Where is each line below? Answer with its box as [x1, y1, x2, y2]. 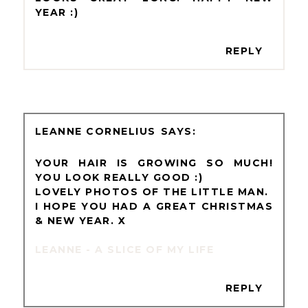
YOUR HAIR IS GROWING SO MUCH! [34, 157, 274, 170]
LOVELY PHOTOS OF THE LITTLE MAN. [34, 186, 269, 199]
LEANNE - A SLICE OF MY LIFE [34, 243, 214, 256]
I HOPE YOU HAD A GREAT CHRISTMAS [34, 200, 274, 213]
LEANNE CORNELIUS [34, 125, 156, 138]
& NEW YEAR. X [34, 214, 126, 228]
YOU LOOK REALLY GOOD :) [34, 171, 203, 184]
